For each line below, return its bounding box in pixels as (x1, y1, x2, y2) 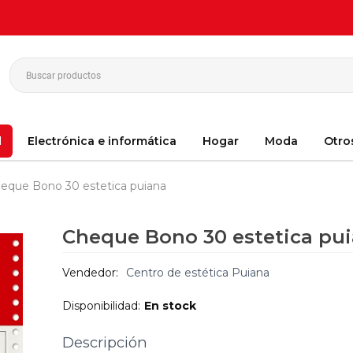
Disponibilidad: (62, 299, 140, 314)
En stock (144, 299, 196, 314)
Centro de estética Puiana (126, 266, 269, 281)
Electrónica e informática (28, 134, 176, 148)
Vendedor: (62, 266, 118, 281)
